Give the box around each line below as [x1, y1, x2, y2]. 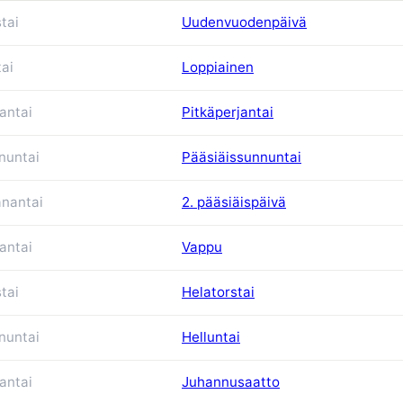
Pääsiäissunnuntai [182, 148, 301, 166]
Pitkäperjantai [182, 103, 273, 121]
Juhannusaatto [182, 372, 280, 390]
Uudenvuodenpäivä [182, 13, 307, 31]
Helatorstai [182, 282, 255, 300]
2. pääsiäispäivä [182, 193, 286, 210]
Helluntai [182, 327, 240, 345]
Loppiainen [182, 58, 254, 76]
